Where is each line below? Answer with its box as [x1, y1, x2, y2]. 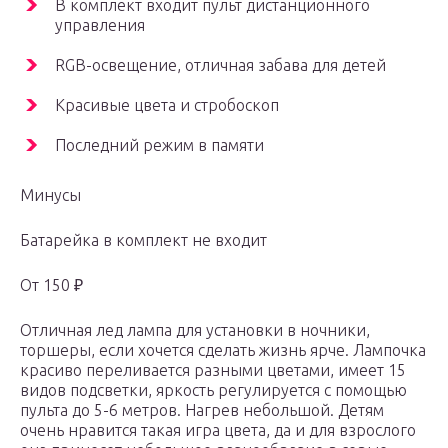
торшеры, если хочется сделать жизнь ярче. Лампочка [20, 341, 426, 360]
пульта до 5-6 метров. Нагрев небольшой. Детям [20, 401, 384, 420]
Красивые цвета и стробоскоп [55, 96, 279, 115]
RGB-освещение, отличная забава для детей [55, 56, 386, 75]
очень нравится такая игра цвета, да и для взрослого [20, 421, 416, 440]
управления [55, 16, 145, 35]
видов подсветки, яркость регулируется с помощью [20, 381, 407, 400]
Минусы [20, 186, 81, 205]
